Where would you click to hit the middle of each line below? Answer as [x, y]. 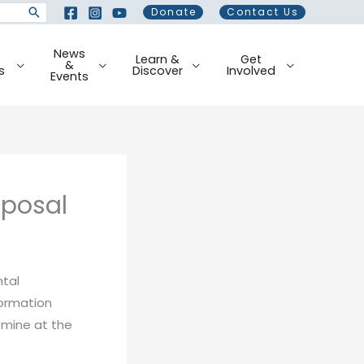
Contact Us [263, 12]
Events [70, 76]
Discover [157, 70]
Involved [251, 70]
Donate [174, 12]
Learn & [157, 59]
